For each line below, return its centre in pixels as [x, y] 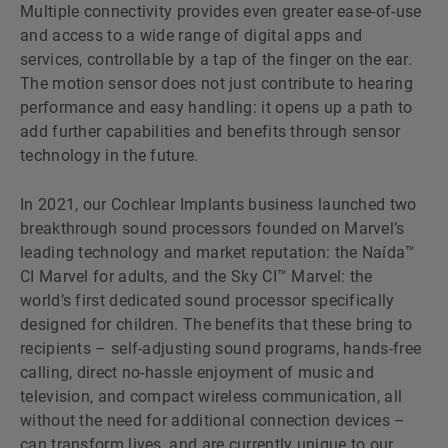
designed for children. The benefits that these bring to [216, 324]
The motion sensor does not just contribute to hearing [216, 83]
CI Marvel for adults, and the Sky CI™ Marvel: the [196, 276]
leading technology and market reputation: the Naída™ [218, 252]
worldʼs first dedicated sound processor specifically [207, 300]
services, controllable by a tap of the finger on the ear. [216, 59]
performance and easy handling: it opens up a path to [216, 107]
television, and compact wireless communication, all [211, 396]
